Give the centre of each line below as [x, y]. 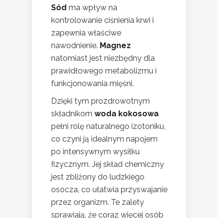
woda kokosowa [127, 113]
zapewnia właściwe [86, 33]
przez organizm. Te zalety [98, 202]
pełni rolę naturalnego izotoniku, [108, 126]
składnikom [73, 113]
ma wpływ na [92, 7]
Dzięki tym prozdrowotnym [100, 101]
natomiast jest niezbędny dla [103, 58]
